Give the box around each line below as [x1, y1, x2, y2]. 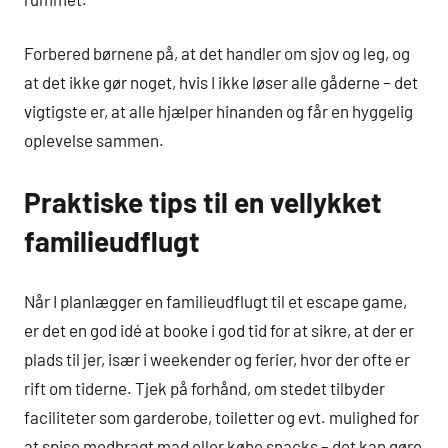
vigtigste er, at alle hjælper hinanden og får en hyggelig [24, 101, 413, 122]
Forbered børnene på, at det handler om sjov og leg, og [24, 43, 410, 64]
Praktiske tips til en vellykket [24, 185, 382, 220]
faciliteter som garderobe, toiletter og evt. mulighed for [24, 406, 419, 427]
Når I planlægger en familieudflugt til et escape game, [24, 290, 407, 311]
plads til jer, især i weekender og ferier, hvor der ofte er [24, 348, 410, 369]
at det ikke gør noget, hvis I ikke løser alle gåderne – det [24, 72, 418, 93]
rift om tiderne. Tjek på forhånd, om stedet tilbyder [24, 377, 385, 398]
